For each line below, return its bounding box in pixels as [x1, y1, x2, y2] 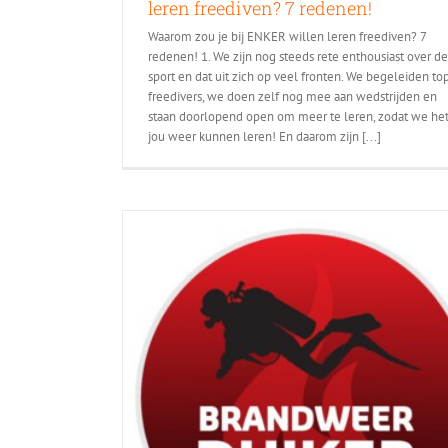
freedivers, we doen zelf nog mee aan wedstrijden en [148, 87, 437, 105]
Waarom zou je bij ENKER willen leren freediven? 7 [148, 27, 426, 45]
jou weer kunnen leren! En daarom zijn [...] [148, 127, 381, 145]
